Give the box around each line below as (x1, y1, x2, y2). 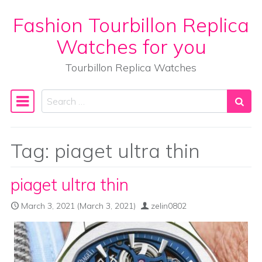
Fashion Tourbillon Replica (13, 12, 249, 37)
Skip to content (18, 33, 81, 44)
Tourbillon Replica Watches (65, 61, 196, 74)
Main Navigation (10, 98, 132, 119)
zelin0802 (151, 201, 187, 211)
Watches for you (56, 34, 206, 58)
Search (41, 91, 70, 102)
